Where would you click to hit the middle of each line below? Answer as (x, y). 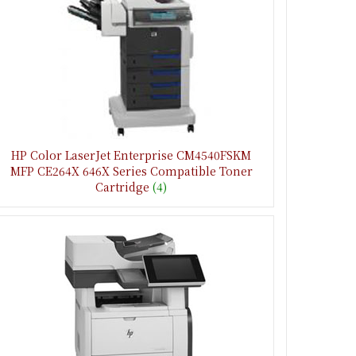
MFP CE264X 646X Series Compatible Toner (131, 170)
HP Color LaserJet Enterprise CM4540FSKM (132, 155)
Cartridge (123, 186)
